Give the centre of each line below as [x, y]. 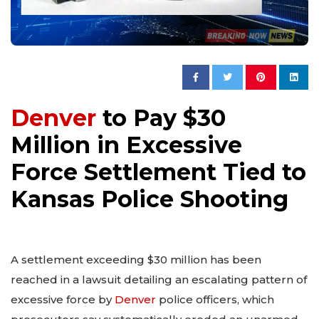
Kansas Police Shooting [150, 199]
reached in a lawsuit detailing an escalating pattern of [159, 280]
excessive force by [63, 300]
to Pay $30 [161, 118]
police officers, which [215, 300]
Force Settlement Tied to [158, 172]
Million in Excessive [126, 145]
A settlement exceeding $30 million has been [136, 260]
